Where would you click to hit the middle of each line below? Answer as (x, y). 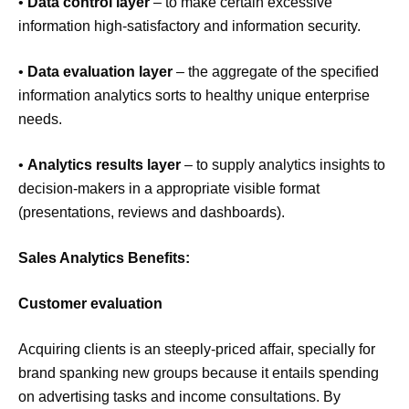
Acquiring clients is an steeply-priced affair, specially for (197, 350)
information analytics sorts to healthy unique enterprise (194, 96)
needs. (40, 120)
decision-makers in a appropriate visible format (169, 189)
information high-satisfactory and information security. (189, 26)
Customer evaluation (90, 304)
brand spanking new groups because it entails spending (199, 373)
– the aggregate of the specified (276, 72)
